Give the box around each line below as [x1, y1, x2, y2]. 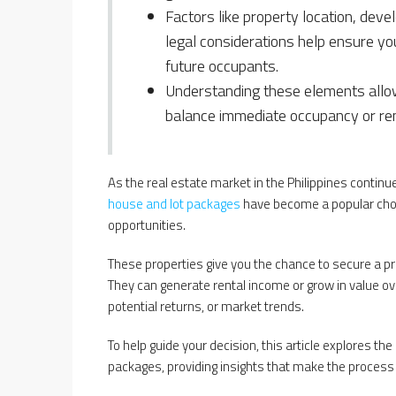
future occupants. [165, 53, 278, 78]
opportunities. [108, 214, 186, 235]
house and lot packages [108, 193, 240, 214]
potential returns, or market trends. [108, 295, 304, 316]
